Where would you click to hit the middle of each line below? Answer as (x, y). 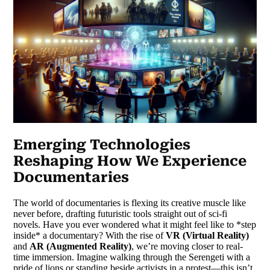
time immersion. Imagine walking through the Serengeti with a (132, 257)
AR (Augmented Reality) (81, 246)
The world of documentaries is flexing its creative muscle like (130, 202)
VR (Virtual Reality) (208, 235)
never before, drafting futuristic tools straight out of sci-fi (121, 213)
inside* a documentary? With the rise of (90, 235)
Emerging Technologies (102, 145)
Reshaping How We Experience (130, 161)
